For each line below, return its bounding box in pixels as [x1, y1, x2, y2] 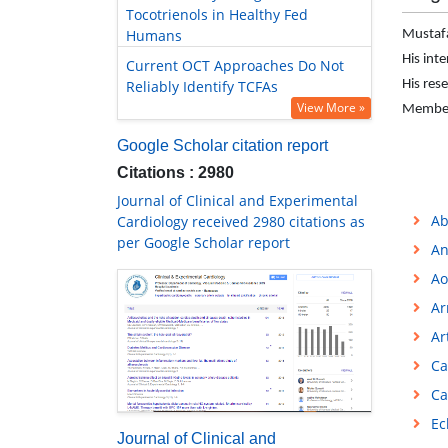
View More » [297, 99, 365, 117]
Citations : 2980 [117, 164, 234, 182]
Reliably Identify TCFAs [126, 77, 278, 97]
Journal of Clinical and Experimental [117, 191, 358, 211]
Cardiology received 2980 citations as [117, 212, 365, 232]
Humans [126, 26, 182, 46]
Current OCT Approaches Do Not [126, 56, 344, 76]
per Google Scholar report [117, 233, 290, 253]
